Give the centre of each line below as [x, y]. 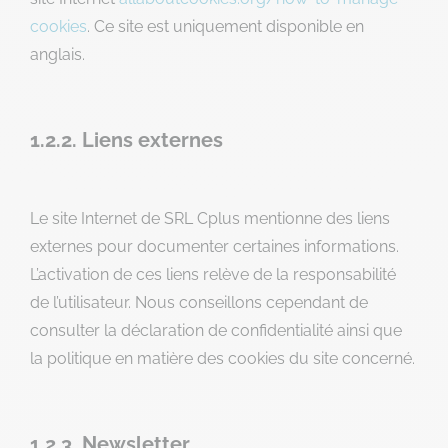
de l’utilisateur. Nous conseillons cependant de [199, 302]
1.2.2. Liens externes [126, 140]
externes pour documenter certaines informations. [214, 246]
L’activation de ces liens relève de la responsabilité [213, 274]
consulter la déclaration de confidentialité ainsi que [216, 330]
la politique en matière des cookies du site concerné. [222, 358]
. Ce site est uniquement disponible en [225, 26]
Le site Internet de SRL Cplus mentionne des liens [210, 218]
